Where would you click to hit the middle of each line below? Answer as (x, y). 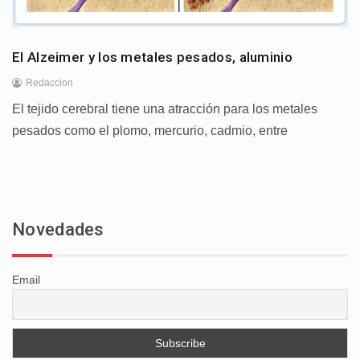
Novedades (58, 230)
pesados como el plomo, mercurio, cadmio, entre (150, 131)
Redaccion (49, 83)
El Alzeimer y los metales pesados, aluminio (152, 57)
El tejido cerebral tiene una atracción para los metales (165, 109)
